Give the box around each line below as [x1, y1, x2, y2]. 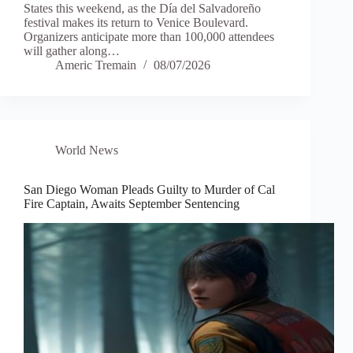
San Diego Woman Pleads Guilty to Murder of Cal [24, 183, 275, 197]
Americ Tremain [55, 58, 136, 72]
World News [55, 143, 118, 158]
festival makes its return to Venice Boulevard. [24, 16, 248, 30]
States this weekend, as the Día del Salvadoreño [24, 2, 261, 16]
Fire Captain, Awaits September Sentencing [24, 197, 240, 211]
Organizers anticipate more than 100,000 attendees [24, 30, 274, 44]
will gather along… [24, 44, 120, 58]
